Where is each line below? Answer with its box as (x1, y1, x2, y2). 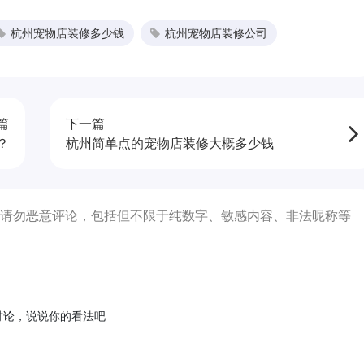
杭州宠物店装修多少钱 (11, 25, 124, 40)
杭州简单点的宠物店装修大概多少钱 (65, 134, 274, 151)
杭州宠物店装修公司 (165, 25, 267, 40)
